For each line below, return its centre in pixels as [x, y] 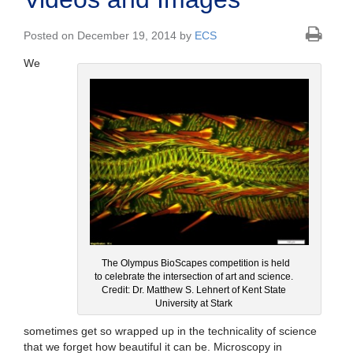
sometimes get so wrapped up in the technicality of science [170, 331]
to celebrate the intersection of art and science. [194, 276]
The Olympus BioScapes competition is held [196, 263]
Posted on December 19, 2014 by [109, 36]
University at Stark [194, 303]
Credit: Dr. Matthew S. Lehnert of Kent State [194, 290]
